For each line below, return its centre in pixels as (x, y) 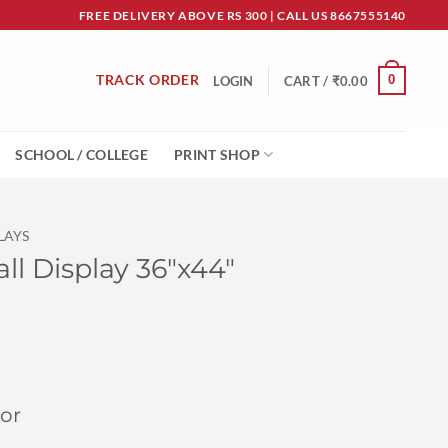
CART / (307, 80)
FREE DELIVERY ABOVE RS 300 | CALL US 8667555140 (242, 15)
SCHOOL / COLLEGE (82, 154)
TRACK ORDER (147, 80)
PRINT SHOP (217, 154)
